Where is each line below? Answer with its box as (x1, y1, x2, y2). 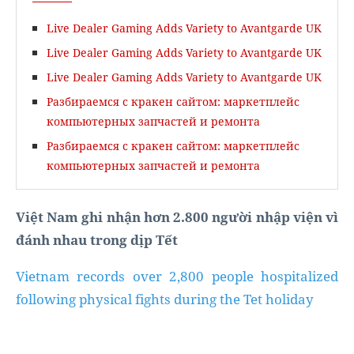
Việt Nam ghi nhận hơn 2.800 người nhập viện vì (16, 207, 338, 226)
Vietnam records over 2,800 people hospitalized (16, 266, 338, 285)
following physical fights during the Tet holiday (16, 289, 314, 308)
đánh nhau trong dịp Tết (16, 230, 178, 249)
